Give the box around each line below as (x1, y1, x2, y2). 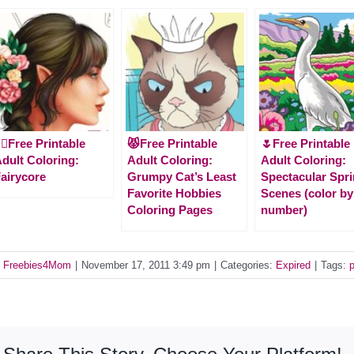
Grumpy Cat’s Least (127, 169, 236, 183)
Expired (276, 258, 311, 271)
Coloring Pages (127, 202, 213, 217)
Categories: (220, 258, 276, 271)
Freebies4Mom (3, 258, 71, 271)
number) (261, 202, 307, 217)
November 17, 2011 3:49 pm (81, 258, 210, 271)
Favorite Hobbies (127, 186, 221, 200)
